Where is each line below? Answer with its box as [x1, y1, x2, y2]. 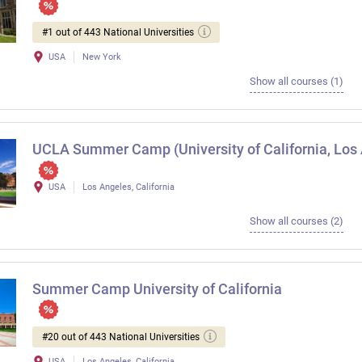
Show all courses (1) [249, 75, 343, 88]
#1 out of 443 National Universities [42, 27, 194, 39]
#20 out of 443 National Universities [42, 330, 200, 343]
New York [82, 52, 121, 63]
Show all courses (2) [249, 214, 343, 227]
